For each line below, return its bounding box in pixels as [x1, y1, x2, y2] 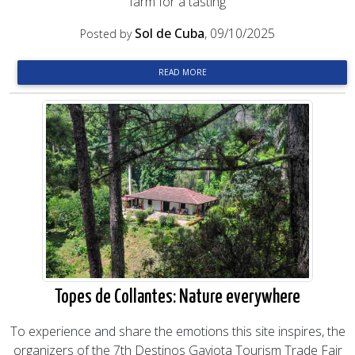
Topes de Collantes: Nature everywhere [55, 288, 300, 307]
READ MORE [158, 67, 207, 78]
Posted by [80, 26, 135, 41]
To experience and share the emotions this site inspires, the [10, 323, 345, 340]
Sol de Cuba [135, 25, 204, 42]
